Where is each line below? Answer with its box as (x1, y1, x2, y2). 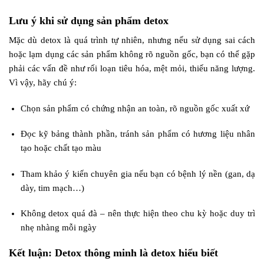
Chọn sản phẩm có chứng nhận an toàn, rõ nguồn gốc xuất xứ (20, 103, 249, 113)
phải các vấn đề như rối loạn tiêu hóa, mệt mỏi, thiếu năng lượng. (9, 64, 255, 74)
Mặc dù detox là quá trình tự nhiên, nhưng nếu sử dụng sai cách (9, 35, 255, 45)
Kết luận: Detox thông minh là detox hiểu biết (9, 246, 218, 259)
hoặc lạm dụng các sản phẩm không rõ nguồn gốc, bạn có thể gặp (9, 49, 255, 60)
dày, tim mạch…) (20, 183, 84, 193)
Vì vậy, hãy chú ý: (9, 78, 77, 88)
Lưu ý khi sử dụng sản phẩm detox (9, 15, 169, 27)
